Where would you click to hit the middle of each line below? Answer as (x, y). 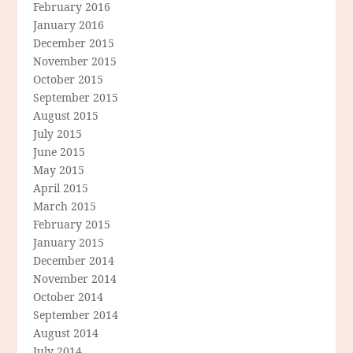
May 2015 (59, 170)
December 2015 (74, 43)
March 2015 (65, 206)
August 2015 (66, 116)
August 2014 (66, 333)
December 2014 (74, 261)
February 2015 (72, 225)
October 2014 (69, 297)
